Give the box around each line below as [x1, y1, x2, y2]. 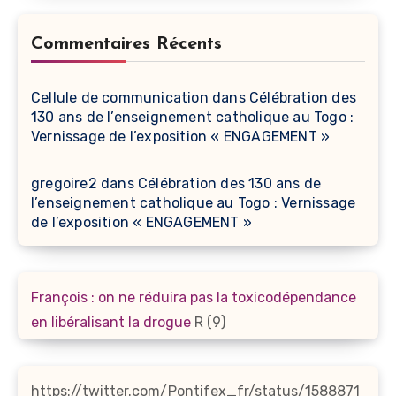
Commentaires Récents [31, 35, 222, 54]
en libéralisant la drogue [31, 314, 191, 331]
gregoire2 [31, 175, 97, 193]
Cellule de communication [31, 89, 209, 107]
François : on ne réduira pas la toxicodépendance [31, 289, 356, 307]
